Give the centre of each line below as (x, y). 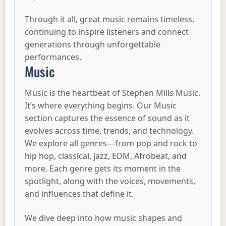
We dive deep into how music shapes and (104, 218)
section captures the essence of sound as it (107, 118)
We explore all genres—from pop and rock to (111, 144)
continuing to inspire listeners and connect (107, 32)
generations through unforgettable (93, 45)
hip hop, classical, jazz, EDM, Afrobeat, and (106, 156)
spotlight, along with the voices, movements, (110, 181)
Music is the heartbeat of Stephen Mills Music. (113, 93)
